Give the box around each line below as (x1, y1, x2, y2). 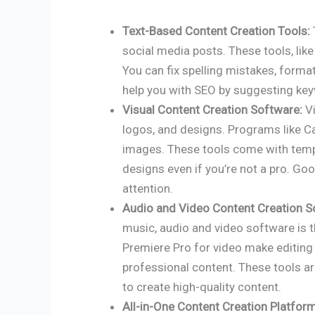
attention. (122, 181, 173, 195)
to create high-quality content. (122, 279, 281, 294)
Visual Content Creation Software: (122, 102, 302, 117)
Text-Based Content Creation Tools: (122, 23, 310, 38)
